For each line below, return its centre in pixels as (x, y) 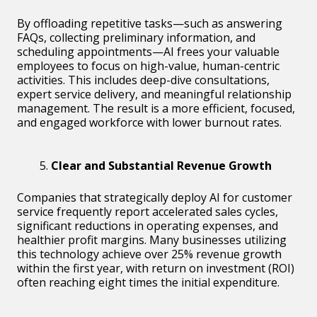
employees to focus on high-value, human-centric (148, 65)
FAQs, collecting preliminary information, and (136, 37)
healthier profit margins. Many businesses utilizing (152, 240)
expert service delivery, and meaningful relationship (154, 94)
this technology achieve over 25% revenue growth (149, 254)
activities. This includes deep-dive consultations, (143, 80)
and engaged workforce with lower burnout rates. (149, 122)
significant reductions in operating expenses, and (148, 225)
